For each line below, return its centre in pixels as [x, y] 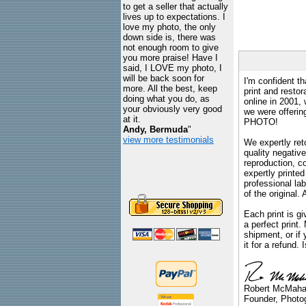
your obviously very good [172, 109]
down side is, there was [169, 37]
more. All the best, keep [170, 88]
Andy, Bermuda [155, 129]
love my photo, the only [169, 27]
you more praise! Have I [170, 58]
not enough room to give [171, 47]
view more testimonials [168, 140]
